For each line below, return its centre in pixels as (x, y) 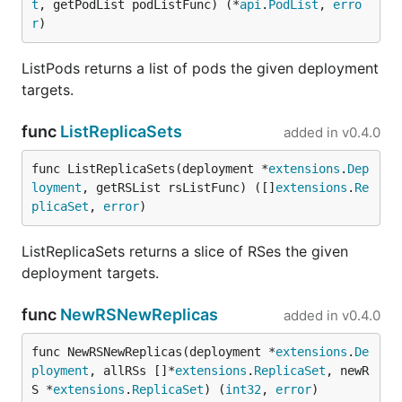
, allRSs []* (132, 371)
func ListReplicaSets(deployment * (150, 169)
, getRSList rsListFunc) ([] (179, 188)
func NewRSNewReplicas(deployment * (153, 352)
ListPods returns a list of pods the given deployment (200, 68)
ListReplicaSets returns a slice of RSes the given (185, 251)
